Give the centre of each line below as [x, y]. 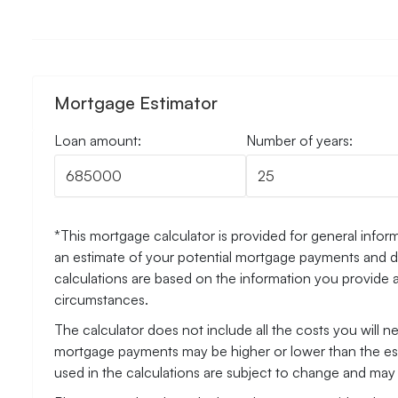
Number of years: [299, 140]
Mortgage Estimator [136, 103]
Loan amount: [98, 140]
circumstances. [101, 299]
